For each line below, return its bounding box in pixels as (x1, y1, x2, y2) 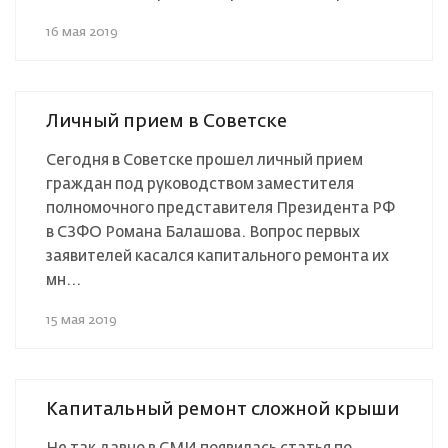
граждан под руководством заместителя (46, 176, 354, 192)
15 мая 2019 (46, 313, 117, 327)
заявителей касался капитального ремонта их (46, 248, 389, 264)
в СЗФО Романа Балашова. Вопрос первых (46, 224, 360, 240)
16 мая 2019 (46, 25, 118, 39)
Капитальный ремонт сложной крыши (46, 400, 399, 419)
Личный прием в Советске (46, 112, 287, 131)
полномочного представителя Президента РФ (46, 200, 395, 216)
